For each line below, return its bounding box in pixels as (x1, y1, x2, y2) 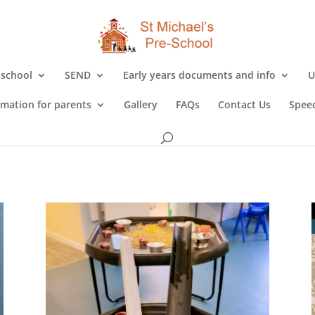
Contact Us (218, 98, 271, 111)
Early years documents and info (123, 68, 276, 82)
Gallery (124, 98, 157, 111)
